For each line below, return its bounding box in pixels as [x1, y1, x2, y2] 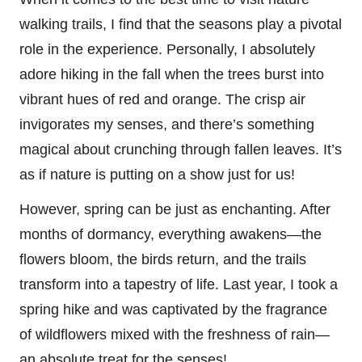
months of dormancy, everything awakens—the [19, 225, 322, 242]
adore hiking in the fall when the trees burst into [19, 65, 324, 82]
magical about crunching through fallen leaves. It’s [19, 141, 342, 158]
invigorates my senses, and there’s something [19, 116, 314, 133]
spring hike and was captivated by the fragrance [19, 301, 327, 318]
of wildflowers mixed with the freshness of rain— [19, 326, 330, 343]
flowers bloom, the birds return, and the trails [19, 250, 306, 267]
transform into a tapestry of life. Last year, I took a [19, 276, 338, 293]
